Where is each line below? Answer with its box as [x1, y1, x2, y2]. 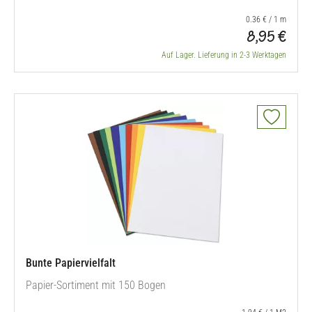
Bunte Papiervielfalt [26, 256, 116, 270]
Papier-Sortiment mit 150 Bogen [26, 279, 166, 292]
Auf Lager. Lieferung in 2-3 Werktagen [162, 50, 286, 60]
